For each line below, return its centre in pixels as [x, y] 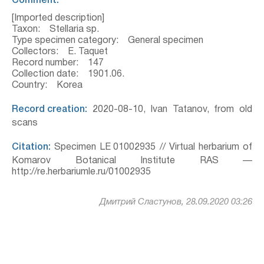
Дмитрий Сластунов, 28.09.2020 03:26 [176, 202]
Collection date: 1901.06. [68, 74]
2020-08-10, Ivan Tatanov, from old [170, 110]
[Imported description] [58, 18]
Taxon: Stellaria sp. [55, 29]
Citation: [31, 147]
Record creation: [49, 110]
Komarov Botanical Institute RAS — [132, 161]
